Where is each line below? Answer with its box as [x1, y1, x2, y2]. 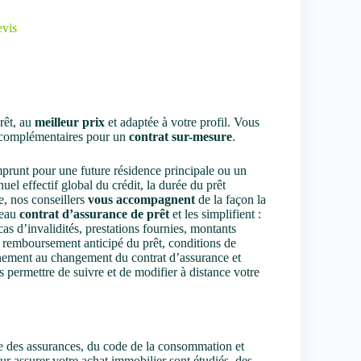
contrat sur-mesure [129, 129, 232, 143]
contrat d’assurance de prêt [19, 206, 169, 221]
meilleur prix [35, 114, 105, 129]
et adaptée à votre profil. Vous [105, 114, 259, 129]
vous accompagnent [88, 192, 195, 206]
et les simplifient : [169, 206, 261, 221]
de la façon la [195, 192, 266, 206]
